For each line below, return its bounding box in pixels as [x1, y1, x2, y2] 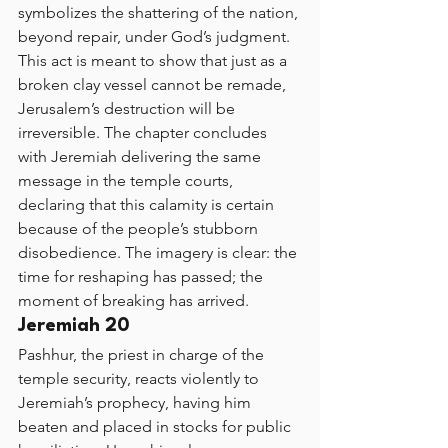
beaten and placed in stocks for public [18, 417, 295, 436]
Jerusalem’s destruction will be [18, 99, 239, 118]
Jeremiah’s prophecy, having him [18, 393, 255, 412]
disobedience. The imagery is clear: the [18, 243, 301, 262]
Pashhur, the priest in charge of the [18, 345, 268, 364]
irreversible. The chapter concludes [18, 123, 271, 142]
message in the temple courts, [18, 171, 237, 190]
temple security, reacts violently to [18, 369, 263, 388]
